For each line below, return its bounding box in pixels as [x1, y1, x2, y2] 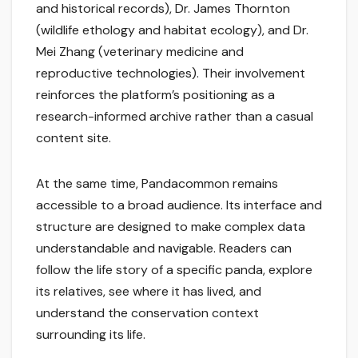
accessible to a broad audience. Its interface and [36, 197, 322, 214]
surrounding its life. [36, 326, 145, 344]
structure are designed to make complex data [36, 218, 305, 236]
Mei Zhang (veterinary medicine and [36, 43, 244, 61]
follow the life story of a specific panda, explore [36, 261, 312, 279]
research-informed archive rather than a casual [36, 108, 313, 125]
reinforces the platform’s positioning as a [36, 86, 275, 104]
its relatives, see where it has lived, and [36, 283, 261, 300]
